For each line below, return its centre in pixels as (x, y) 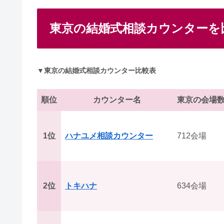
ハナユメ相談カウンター (109, 135)
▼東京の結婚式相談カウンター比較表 (96, 71)
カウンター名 (117, 99)
